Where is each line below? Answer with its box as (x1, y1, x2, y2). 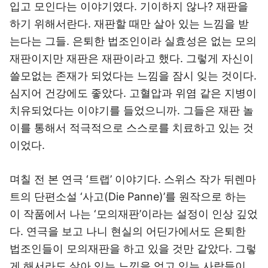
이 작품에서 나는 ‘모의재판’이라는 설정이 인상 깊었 (10, 208, 258, 220)
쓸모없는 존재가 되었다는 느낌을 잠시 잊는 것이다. (10, 69, 257, 82)
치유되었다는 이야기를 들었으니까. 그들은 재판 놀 (10, 104, 254, 117)
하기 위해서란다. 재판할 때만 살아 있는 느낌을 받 (10, 17, 249, 30)
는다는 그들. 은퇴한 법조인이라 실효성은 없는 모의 (10, 35, 257, 47)
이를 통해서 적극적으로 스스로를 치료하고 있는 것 (10, 121, 254, 134)
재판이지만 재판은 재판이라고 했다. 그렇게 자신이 (10, 52, 254, 65)
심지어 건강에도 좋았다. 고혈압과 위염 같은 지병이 (10, 87, 257, 99)
